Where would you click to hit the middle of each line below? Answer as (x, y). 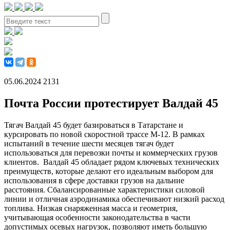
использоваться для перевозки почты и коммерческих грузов (111, 152)
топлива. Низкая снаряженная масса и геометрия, (91, 208)
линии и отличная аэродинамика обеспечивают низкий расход (114, 199)
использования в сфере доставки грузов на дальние (94, 180)
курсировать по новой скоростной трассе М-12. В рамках (104, 134)
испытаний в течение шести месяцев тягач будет (89, 143)
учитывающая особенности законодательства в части (97, 217)
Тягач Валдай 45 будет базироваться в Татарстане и (94, 125)
